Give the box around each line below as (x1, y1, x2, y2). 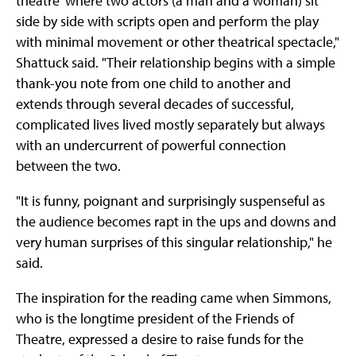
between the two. (16, 157, 121, 176)
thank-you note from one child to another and (16, 74, 291, 93)
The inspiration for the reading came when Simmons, (16, 288, 331, 308)
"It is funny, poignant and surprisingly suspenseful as (16, 192, 325, 211)
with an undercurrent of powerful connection (16, 136, 286, 155)
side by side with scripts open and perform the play (16, 12, 319, 31)
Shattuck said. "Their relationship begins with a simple (16, 53, 335, 72)
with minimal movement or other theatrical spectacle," (16, 33, 339, 52)
